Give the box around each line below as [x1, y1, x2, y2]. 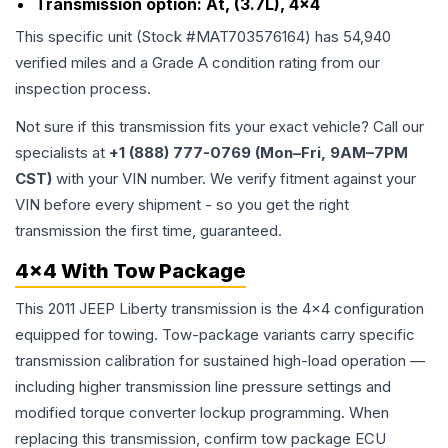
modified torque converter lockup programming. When [15, 403, 389, 423]
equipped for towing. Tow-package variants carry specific [15, 325, 415, 345]
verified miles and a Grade [15, 53, 198, 73]
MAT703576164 [196, 27, 305, 47]
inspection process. [15, 79, 151, 99]
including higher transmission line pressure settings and [15, 377, 391, 397]
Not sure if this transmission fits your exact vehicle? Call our [15, 117, 424, 137]
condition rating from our [208, 53, 380, 73]
